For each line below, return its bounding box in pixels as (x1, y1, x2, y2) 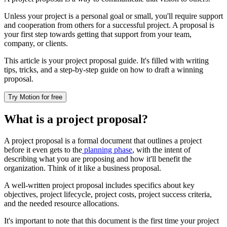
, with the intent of (132, 145, 191, 154)
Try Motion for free (8, 93, 62, 101)
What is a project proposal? (4, 112, 148, 126)
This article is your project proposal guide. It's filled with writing (4, 56, 209, 65)
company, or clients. (4, 39, 68, 48)
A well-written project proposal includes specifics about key (4, 180, 195, 190)
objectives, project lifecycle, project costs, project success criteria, (4, 190, 212, 199)
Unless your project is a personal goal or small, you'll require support (4, 11, 223, 20)
